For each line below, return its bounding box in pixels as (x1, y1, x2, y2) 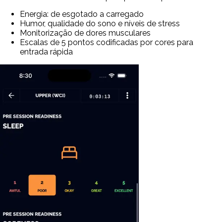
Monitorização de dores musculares (20, 28, 151, 38)
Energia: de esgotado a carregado (20, 9, 144, 19)
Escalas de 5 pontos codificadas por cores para (20, 37, 193, 47)
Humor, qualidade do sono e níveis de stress (20, 18, 180, 28)
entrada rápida (20, 47, 73, 56)
